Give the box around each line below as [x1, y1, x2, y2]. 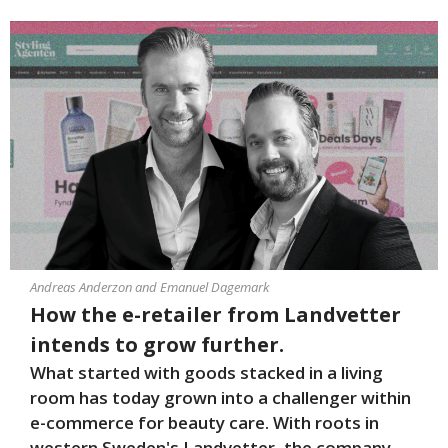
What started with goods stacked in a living [30, 360, 383, 384]
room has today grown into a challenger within [30, 385, 411, 409]
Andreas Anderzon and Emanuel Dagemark [30, 277, 269, 296]
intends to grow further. [30, 330, 284, 358]
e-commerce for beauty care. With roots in [30, 410, 379, 434]
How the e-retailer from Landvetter [30, 300, 401, 328]
